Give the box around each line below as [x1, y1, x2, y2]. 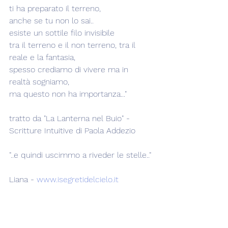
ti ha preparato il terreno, [9, 4, 101, 13]
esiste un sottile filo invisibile [9, 28, 115, 38]
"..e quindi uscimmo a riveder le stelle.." [9, 150, 151, 160]
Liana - [9, 175, 37, 184]
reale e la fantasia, [9, 52, 75, 62]
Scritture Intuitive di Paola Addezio [9, 126, 138, 135]
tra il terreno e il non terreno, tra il [9, 40, 138, 50]
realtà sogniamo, [9, 77, 69, 87]
